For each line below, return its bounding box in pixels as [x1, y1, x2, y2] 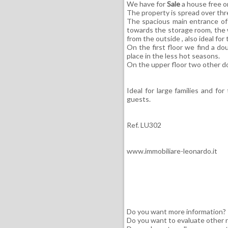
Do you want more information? [126, 207, 226, 216]
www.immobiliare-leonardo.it [126, 147, 217, 155]
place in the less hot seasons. [126, 51, 220, 60]
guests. [126, 95, 151, 103]
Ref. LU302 [126, 121, 161, 129]
